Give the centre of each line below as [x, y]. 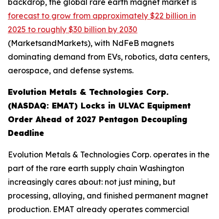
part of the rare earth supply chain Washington [96, 168]
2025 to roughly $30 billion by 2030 [73, 29]
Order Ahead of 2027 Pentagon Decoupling [98, 119]
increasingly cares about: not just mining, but [92, 182]
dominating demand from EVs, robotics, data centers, [109, 56]
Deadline [26, 133]
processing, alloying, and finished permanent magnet [108, 195]
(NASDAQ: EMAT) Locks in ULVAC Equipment [99, 105]
